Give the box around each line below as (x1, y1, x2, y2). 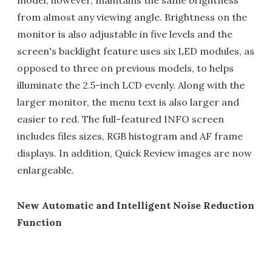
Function (17, 216, 62, 228)
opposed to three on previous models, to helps (17, 62, 234, 74)
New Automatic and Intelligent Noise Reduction (17, 199, 254, 211)
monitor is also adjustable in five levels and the (17, 28, 233, 40)
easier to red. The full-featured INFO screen (17, 113, 224, 125)
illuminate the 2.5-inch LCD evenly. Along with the (17, 79, 245, 91)
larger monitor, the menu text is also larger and (17, 96, 239, 108)
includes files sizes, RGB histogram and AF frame (17, 130, 243, 142)
